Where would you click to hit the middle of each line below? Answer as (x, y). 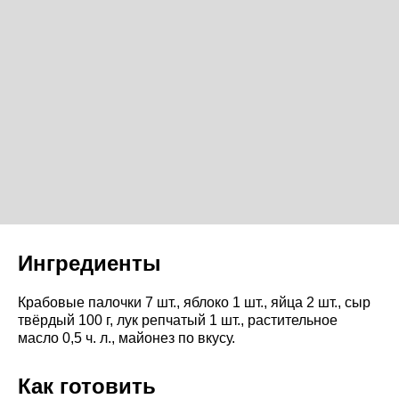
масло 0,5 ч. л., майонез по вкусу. (126, 338)
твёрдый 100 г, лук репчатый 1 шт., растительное (178, 320)
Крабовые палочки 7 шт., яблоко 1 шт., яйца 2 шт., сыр (194, 302)
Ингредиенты (90, 263)
